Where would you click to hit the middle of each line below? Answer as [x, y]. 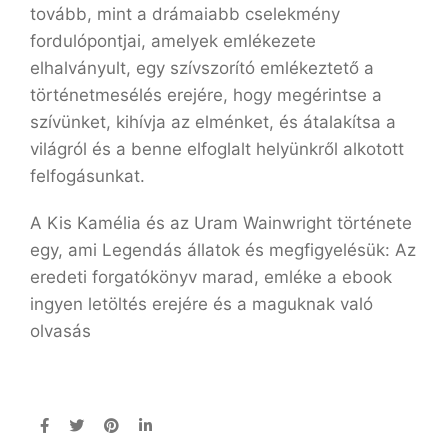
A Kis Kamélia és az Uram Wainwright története [221, 223]
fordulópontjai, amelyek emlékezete [173, 41]
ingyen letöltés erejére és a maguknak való [201, 304]
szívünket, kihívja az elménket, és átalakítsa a [213, 122]
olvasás [60, 331]
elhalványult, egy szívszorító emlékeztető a [202, 68]
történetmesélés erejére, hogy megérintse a [206, 95]
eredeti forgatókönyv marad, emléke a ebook [211, 277]
